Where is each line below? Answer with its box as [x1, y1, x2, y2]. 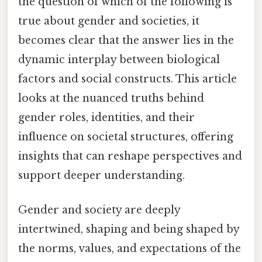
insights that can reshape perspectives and [18, 149, 242, 163]
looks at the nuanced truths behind [18, 91, 204, 105]
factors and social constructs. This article [18, 72, 237, 85]
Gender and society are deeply [18, 204, 180, 217]
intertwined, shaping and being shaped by [18, 223, 239, 236]
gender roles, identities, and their [18, 111, 195, 124]
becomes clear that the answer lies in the [18, 33, 234, 47]
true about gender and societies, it [18, 14, 199, 27]
